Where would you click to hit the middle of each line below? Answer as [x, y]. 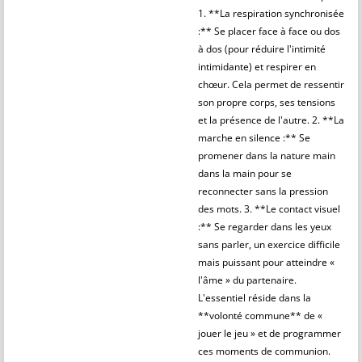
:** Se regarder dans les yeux [265, 227]
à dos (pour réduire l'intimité [262, 49]
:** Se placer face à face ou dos [269, 31]
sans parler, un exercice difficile [269, 244]
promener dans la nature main [267, 156]
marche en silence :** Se [254, 138]
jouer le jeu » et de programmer [269, 333]
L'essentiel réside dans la [255, 298]
